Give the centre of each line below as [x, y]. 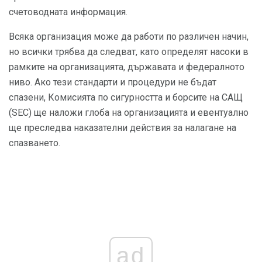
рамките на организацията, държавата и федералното [127, 67]
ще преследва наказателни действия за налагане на [123, 128]
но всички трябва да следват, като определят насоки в [129, 52]
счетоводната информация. [68, 12]
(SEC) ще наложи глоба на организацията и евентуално [129, 113]
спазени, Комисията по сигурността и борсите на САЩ [126, 98]
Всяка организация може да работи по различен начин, [129, 37]
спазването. [35, 143]
